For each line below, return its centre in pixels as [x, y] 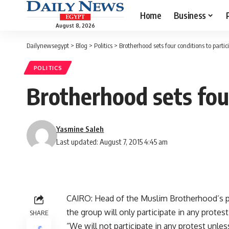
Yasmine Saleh [80, 129]
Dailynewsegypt [48, 45]
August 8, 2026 [75, 25]
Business [190, 15]
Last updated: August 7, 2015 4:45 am [112, 142]
